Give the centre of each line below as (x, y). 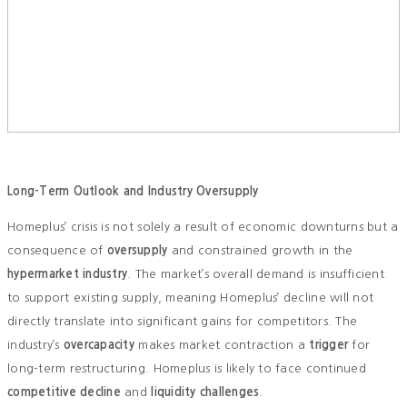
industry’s (35, 345)
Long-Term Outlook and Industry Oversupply (133, 192)
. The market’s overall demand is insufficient (256, 274)
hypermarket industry (68, 274)
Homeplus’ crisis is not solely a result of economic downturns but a (203, 227)
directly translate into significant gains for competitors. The (183, 322)
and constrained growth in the (260, 251)
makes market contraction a (222, 345)
